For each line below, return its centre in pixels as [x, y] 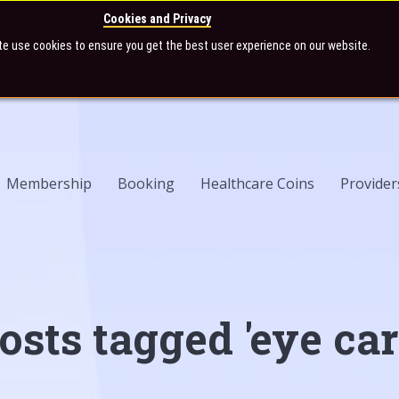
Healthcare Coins [257, 183]
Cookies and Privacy [158, 19]
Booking [146, 183]
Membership [49, 183]
